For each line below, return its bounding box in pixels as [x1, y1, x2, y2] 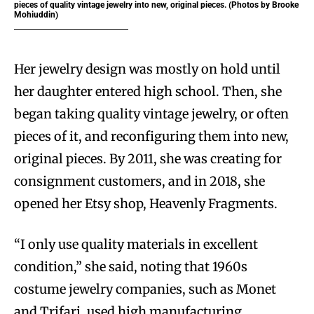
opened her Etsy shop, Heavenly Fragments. [14, 196, 280, 212]
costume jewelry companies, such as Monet [14, 281, 276, 298]
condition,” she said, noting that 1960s [14, 259, 247, 275]
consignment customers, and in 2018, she [14, 173, 265, 190]
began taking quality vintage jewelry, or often [14, 106, 289, 123]
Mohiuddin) [14, 10, 58, 20]
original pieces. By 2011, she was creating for [14, 151, 282, 168]
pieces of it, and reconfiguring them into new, [14, 128, 289, 145]
